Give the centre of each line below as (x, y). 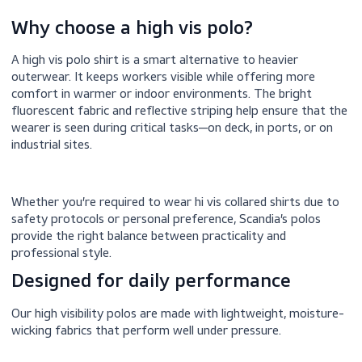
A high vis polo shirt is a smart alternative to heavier (172, 106)
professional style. (70, 321)
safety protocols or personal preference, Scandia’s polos (185, 283)
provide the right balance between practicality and (165, 302)
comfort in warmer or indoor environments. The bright (180, 144)
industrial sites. (59, 200)
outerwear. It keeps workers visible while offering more (181, 125)
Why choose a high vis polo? (147, 72)
